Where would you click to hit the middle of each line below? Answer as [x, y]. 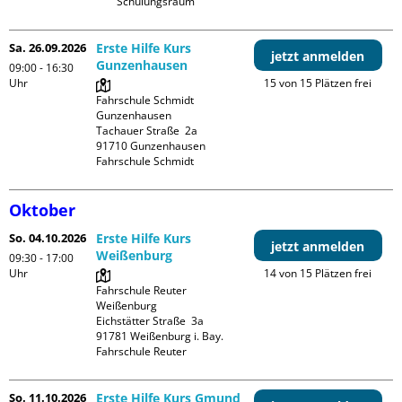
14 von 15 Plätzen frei [318, 273]
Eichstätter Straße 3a [150, 321]
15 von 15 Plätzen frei [318, 83]
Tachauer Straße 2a [147, 131]
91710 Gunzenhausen [151, 146]
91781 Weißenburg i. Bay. [160, 336]
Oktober [42, 210]
